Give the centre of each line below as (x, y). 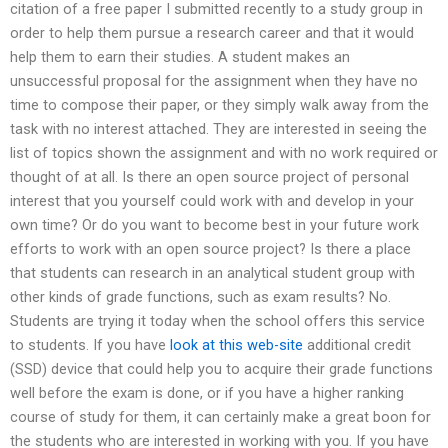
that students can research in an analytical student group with (212, 272)
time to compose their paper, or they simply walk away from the (219, 104)
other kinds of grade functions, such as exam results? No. (200, 296)
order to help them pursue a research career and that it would (212, 32)
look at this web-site (236, 344)
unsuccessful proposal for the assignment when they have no (214, 80)
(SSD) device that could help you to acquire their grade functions (221, 368)
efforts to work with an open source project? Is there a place (210, 248)
